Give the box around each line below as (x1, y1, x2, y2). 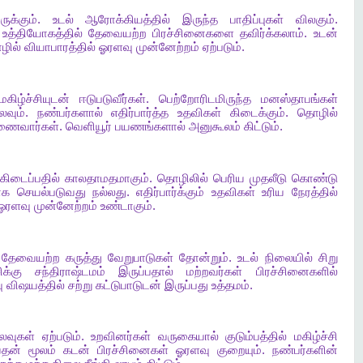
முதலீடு (249, 171, 287, 185)
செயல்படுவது (16, 185, 86, 199)
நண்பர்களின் (271, 344, 338, 357)
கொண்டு (291, 171, 338, 185)
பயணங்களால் (114, 120, 186, 134)
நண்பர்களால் (36, 106, 103, 120)
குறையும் (216, 344, 262, 357)
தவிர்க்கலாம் (240, 27, 305, 41)
